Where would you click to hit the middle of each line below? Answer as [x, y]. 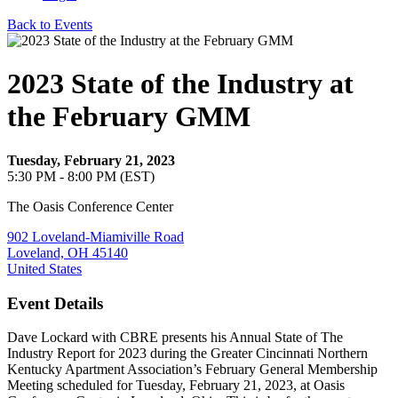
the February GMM [129, 117]
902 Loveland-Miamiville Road [96, 236]
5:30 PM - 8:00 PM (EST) [81, 176]
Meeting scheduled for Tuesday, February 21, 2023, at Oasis [176, 386]
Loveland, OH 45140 [68, 252]
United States [44, 268]
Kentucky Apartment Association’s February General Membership [192, 370]
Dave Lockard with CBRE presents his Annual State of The [175, 338]
